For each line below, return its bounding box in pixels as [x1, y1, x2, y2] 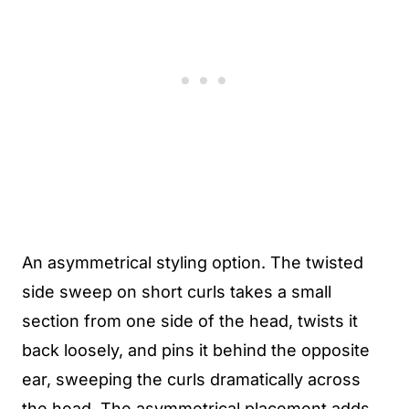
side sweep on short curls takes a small [22, 282, 331, 301]
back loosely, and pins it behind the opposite [22, 341, 370, 360]
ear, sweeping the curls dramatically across [22, 370, 361, 389]
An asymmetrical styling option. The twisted [22, 253, 363, 272]
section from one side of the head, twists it [22, 311, 358, 330]
